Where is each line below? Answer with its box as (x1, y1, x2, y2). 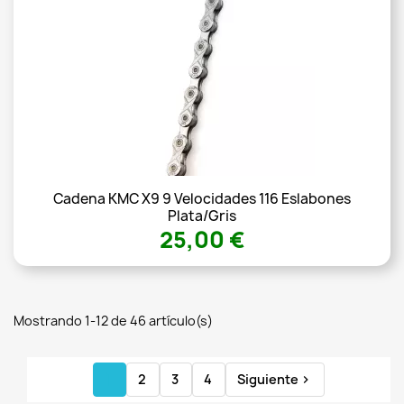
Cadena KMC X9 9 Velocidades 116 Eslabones (53, 189, 351, 209)
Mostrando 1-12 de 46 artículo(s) (14, 312, 213, 329)
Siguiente (237, 371, 298, 388)
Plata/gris (168, 207, 236, 226)
